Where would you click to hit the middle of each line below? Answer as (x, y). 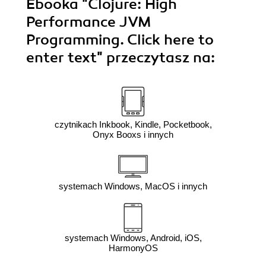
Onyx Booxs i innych (133, 135)
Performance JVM (88, 22)
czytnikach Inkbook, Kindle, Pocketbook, (133, 125)
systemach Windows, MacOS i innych (133, 186)
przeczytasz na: (161, 58)
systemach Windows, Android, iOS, (133, 238)
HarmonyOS (133, 248)
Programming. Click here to (120, 40)
